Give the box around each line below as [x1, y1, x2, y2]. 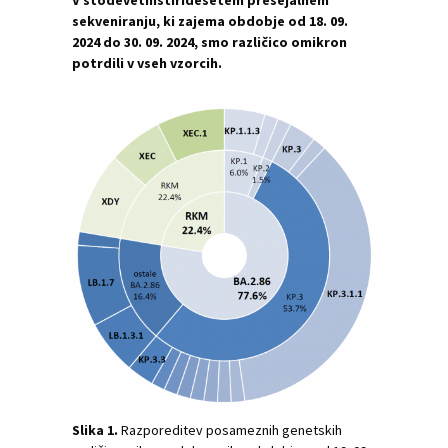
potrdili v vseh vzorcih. [72, 54, 222, 72]
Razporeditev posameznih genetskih [118, 421, 342, 439]
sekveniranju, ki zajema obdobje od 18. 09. [72, 12, 348, 30]
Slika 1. [72, 421, 118, 439]
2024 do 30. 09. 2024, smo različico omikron [72, 33, 347, 51]
